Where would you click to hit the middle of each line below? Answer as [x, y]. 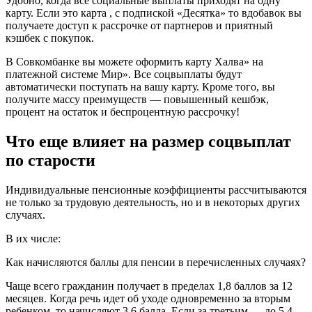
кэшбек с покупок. [50, 38]
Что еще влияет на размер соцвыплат [148, 142]
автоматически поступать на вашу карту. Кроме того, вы [140, 87]
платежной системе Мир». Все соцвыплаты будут [124, 75]
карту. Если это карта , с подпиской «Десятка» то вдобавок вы [154, 13]
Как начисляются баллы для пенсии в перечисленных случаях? [156, 263]
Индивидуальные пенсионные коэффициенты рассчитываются [156, 190]
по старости [50, 161]
